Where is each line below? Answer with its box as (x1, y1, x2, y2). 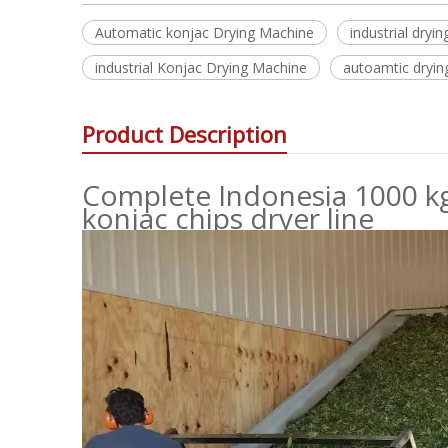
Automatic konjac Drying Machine (95, 23, 314, 42)
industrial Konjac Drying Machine (95, 58, 307, 77)
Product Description (82, 119, 287, 149)
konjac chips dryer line (82, 199, 374, 237)
